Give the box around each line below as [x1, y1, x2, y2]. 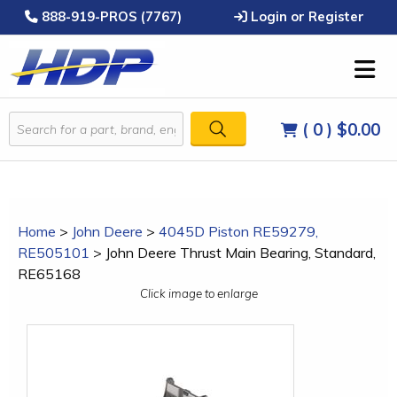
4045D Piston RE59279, [159, 222, 318, 240]
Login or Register [246, 8, 364, 25]
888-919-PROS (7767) [37, 8, 182, 25]
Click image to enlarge [139, 286, 258, 300]
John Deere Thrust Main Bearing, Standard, [105, 244, 376, 261]
